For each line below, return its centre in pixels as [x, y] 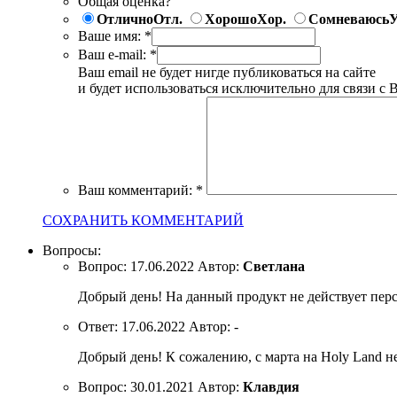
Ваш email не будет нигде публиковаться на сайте [227, 72]
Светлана [274, 266]
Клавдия [271, 386]
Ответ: [98, 326]
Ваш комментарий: [135, 190]
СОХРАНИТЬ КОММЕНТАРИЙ [143, 220]
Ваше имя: [109, 35]
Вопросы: [72, 250]
